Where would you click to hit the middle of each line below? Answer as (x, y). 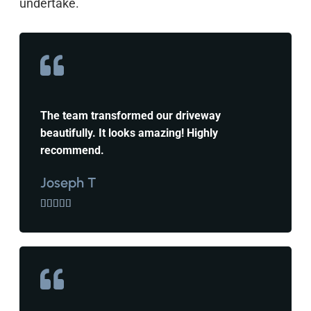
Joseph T (68, 183)
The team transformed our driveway (131, 116)
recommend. (72, 151)
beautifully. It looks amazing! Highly (129, 133)
